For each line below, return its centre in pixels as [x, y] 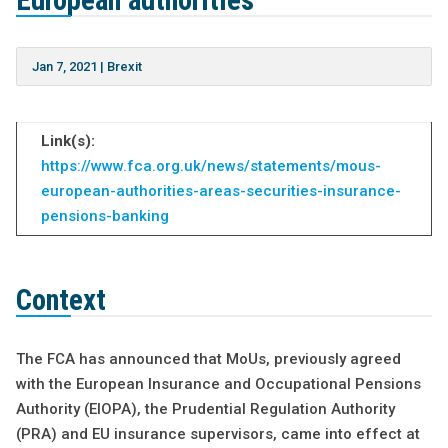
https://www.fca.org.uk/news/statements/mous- [210, 166]
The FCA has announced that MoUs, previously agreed [208, 359]
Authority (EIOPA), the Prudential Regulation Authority [205, 409]
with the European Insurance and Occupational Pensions [218, 384]
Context [60, 300]
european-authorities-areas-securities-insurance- [220, 191]
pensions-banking [104, 216]
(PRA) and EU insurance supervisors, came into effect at [217, 434]
